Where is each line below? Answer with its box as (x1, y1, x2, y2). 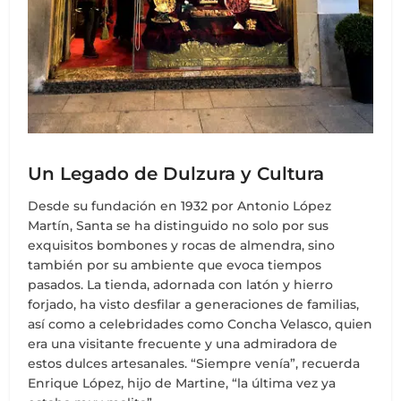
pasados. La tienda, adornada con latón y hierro (28, 277, 334, 294)
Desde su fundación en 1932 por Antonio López (28, 198, 332, 215)
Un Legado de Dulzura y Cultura (28, 163, 325, 185)
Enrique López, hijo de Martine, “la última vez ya (28, 375, 337, 392)
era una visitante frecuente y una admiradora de (28, 336, 338, 353)
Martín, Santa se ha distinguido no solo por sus (28, 218, 329, 235)
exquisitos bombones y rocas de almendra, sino (28, 237, 336, 254)
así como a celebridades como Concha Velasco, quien (28, 316, 373, 333)
